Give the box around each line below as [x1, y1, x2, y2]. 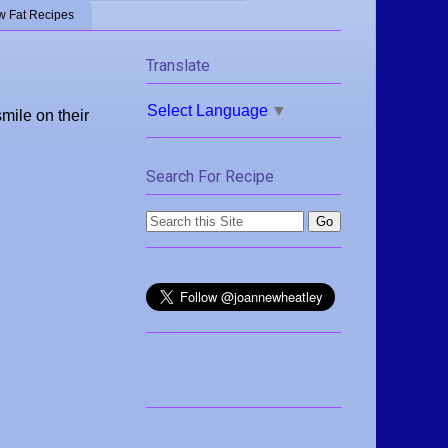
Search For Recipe [146, 167, 274, 187]
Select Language [147, 101, 268, 119]
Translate [146, 55, 210, 75]
